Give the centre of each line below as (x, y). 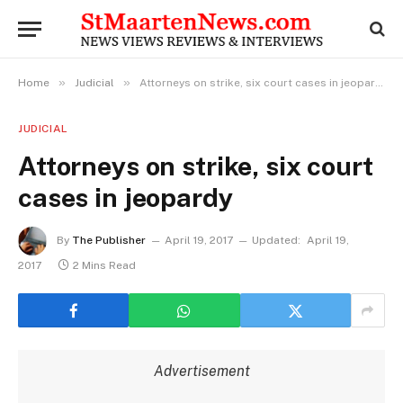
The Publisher (109, 241)
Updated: (276, 241)
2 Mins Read (104, 265)
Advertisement (201, 371)
